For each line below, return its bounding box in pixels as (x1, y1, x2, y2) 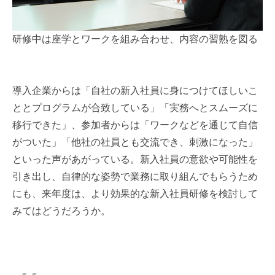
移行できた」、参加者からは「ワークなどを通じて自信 (12, 119, 258, 130)
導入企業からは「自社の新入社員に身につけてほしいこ (12, 85, 258, 96)
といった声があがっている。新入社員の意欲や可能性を (12, 153, 258, 165)
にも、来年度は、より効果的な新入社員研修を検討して (12, 188, 258, 199)
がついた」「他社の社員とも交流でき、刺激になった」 (12, 136, 258, 147)
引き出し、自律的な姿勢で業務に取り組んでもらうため (12, 171, 258, 182)
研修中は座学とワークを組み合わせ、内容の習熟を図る (12, 33, 258, 44)
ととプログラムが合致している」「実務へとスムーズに (12, 102, 258, 113)
